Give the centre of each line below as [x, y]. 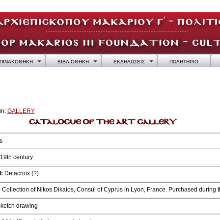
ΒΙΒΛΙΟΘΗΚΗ [73, 62]
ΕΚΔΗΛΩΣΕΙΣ [129, 62]
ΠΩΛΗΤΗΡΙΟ [184, 62]
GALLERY [21, 111]
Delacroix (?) [21, 173]
